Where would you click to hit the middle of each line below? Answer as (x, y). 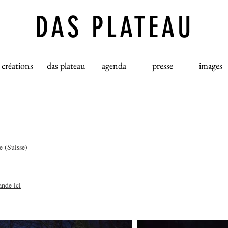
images (211, 65)
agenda (114, 65)
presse (162, 65)
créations (17, 65)
